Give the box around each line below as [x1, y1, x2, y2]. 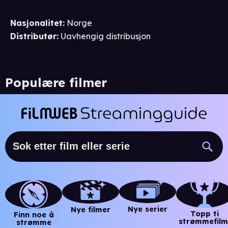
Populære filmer [5, 74, 107, 90]
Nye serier [128, 204, 167, 214]
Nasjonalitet [10, 17, 63, 28]
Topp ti [190, 209, 219, 219]
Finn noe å [13, 210, 54, 219]
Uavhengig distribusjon [61, 31, 151, 41]
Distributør [10, 31, 56, 41]
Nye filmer [71, 205, 110, 215]
